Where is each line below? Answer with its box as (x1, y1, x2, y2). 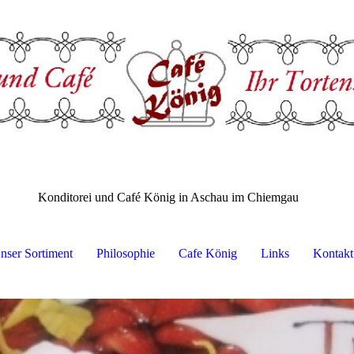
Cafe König (179, 247, 237, 261)
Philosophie (96, 247, 155, 261)
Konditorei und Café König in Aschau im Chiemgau (37, 190, 302, 205)
